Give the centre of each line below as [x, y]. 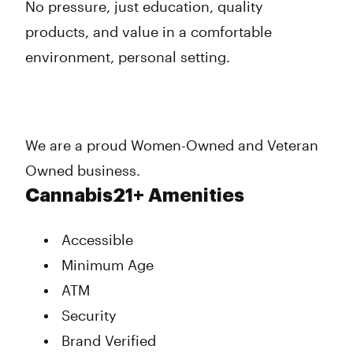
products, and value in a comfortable [149, 32]
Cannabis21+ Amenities [135, 195]
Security [89, 315]
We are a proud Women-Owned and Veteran [172, 145]
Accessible [97, 240]
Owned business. [83, 170]
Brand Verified [109, 340]
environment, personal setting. [128, 57]
